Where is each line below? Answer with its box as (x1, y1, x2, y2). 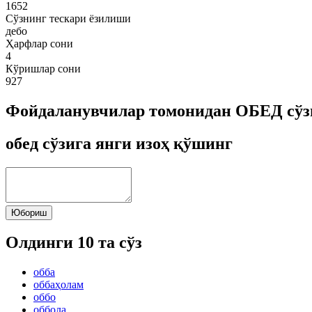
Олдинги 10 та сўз (6, 233, 142, 252)
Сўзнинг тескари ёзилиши (6, 12, 131, 24)
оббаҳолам (33, 279, 84, 291)
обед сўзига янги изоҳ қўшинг (6, 134, 233, 153)
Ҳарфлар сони (6, 37, 73, 49)
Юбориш (11, 207, 47, 218)
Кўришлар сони (6, 62, 81, 75)
